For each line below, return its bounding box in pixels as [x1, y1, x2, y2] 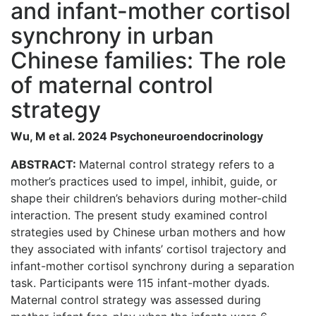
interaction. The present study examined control [11, 207, 267, 222]
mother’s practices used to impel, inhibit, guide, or [11, 174, 277, 188]
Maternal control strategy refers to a [79, 157, 274, 171]
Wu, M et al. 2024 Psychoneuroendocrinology [11, 128, 263, 143]
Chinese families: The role [11, 46, 286, 74]
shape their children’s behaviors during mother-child [11, 190, 287, 205]
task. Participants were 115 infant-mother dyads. [11, 275, 269, 290]
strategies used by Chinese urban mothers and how [11, 224, 286, 239]
